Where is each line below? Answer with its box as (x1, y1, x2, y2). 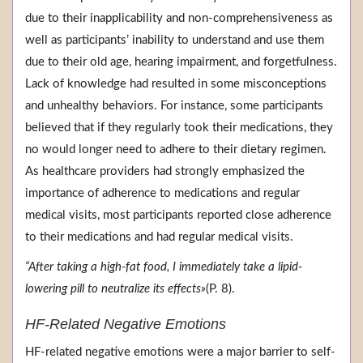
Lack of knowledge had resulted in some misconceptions (25, 78, 327, 91)
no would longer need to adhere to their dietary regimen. (25, 143, 327, 156)
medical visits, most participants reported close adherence (25, 209, 331, 222)
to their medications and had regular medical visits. (25, 231, 293, 244)
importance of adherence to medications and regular (25, 187, 300, 200)
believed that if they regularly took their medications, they (25, 122, 333, 135)
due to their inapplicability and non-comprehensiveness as (25, 12, 333, 25)
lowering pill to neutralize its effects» (25, 283, 206, 296)
